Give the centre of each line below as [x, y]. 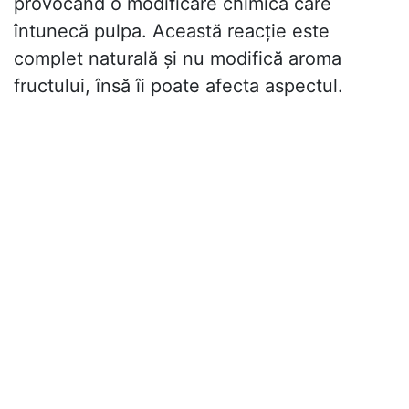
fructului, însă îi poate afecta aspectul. [178, 86]
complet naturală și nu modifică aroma [178, 59]
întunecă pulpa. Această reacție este [172, 31]
